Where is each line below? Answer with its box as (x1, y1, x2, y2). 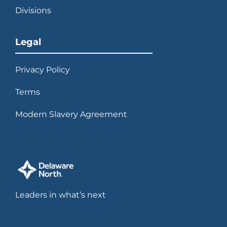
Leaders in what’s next (15, 190, 106, 200)
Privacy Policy (15, 65, 70, 75)
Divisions (15, 6, 51, 16)
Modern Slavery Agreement (15, 109, 127, 120)
